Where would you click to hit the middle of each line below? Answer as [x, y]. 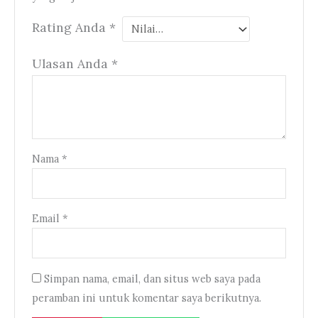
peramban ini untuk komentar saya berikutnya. [147, 297]
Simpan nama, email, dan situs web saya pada [153, 278]
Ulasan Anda [72, 63]
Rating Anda [71, 28]
